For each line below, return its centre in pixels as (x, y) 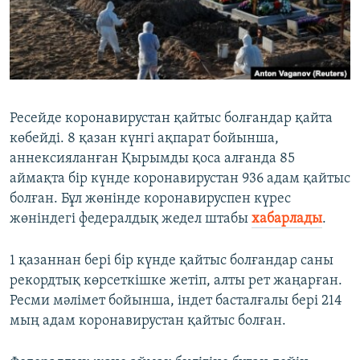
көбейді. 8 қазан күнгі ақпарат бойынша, (144, 139)
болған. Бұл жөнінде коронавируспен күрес (150, 199)
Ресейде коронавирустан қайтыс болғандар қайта (171, 119)
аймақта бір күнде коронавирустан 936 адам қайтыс (180, 179)
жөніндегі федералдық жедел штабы (131, 219)
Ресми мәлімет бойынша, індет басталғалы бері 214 (176, 301)
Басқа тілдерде (75, 89)
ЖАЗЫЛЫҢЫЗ (48, 13)
